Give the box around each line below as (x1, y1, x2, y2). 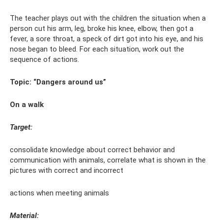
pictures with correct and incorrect (10, 166, 123, 175)
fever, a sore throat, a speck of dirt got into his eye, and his (10, 34, 203, 44)
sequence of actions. (10, 55, 79, 64)
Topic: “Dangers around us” (10, 78, 106, 87)
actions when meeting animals (10, 189, 109, 198)
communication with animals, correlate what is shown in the (10, 156, 206, 165)
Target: (10, 123, 32, 132)
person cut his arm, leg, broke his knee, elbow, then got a (10, 24, 193, 33)
